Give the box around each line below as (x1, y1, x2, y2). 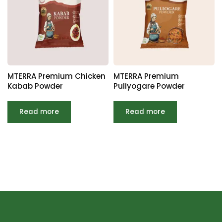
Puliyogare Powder (113, 81, 185, 92)
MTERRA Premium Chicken (7, 71, 106, 82)
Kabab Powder (7, 81, 63, 92)
